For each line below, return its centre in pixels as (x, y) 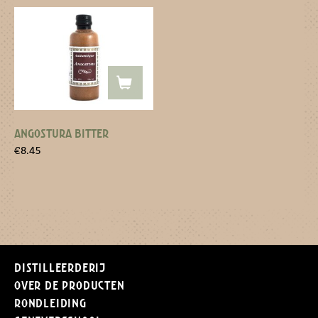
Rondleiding (50, 303)
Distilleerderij (60, 267)
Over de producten (70, 285)
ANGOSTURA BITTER (61, 134)
